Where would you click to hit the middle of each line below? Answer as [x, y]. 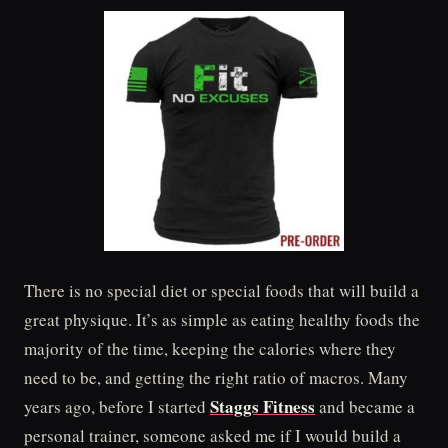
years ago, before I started [117, 406]
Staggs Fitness [262, 406]
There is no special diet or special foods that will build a [221, 290]
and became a [365, 406]
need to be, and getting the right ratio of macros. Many [216, 377]
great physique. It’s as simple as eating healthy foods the [222, 319]
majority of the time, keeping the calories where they [210, 348]
